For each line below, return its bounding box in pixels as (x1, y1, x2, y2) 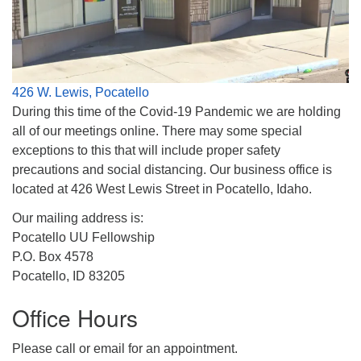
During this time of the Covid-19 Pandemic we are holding (12, 105, 341, 119)
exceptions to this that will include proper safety (12, 143, 280, 158)
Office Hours (12, 301, 138, 334)
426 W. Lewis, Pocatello (12, 85, 149, 100)
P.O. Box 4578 (12, 250, 93, 264)
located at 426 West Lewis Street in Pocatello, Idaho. (12, 182, 312, 197)
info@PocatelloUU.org (24, 43, 153, 56)
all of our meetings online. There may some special (12, 124, 302, 139)
